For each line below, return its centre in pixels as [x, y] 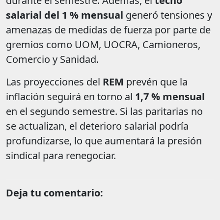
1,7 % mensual [170, 97]
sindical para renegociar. [61, 156]
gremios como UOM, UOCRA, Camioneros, [103, 45]
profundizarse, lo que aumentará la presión [104, 141]
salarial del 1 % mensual [65, 15]
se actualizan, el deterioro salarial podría [97, 126]
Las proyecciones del [54, 82]
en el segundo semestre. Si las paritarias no [104, 111]
